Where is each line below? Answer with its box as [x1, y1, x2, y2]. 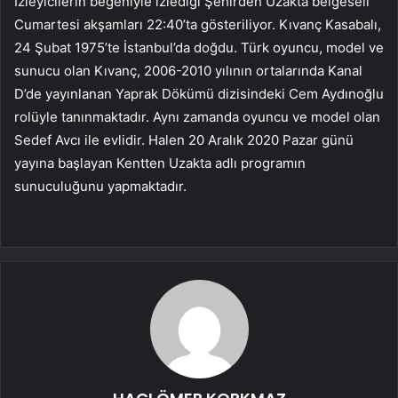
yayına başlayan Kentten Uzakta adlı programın [14, 154, 306, 171]
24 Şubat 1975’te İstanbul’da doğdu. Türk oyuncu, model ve [14, 38, 384, 56]
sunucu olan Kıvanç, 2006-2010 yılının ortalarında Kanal [14, 61, 362, 79]
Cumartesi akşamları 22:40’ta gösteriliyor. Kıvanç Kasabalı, [14, 15, 381, 33]
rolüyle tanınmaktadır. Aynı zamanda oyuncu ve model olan [14, 107, 380, 125]
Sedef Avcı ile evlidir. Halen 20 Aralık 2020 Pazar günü [14, 131, 354, 148]
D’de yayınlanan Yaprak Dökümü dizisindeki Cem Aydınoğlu [14, 84, 384, 102]
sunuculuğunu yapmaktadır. [14, 177, 187, 195]
